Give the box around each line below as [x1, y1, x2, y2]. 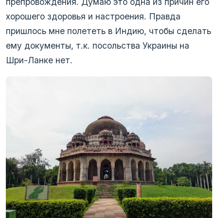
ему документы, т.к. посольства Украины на [6, 40, 189, 51]
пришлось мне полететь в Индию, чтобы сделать [6, 25, 211, 36]
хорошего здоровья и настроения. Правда [6, 11, 181, 21]
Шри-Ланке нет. [6, 54, 73, 65]
